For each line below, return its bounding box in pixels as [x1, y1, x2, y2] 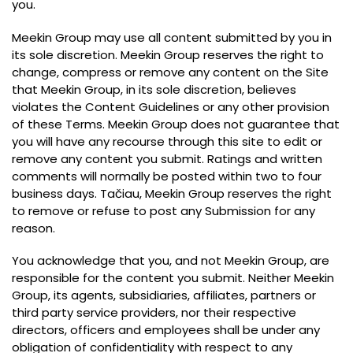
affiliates [193, 287, 245, 304]
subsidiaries [119, 287, 188, 304]
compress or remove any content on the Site [62, 63, 329, 80]
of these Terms [12, 115, 102, 132]
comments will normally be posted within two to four [12, 167, 321, 184]
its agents [54, 287, 113, 304]
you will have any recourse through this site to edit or [12, 132, 322, 150]
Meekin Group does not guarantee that [108, 115, 340, 132]
